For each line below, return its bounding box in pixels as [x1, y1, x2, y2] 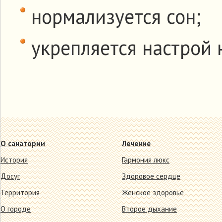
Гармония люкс [122, 155, 169, 165]
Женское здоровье [122, 188, 184, 197]
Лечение [122, 139, 151, 148]
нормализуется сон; [31, 3, 201, 29]
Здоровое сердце [122, 171, 180, 181]
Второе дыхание [122, 204, 177, 214]
